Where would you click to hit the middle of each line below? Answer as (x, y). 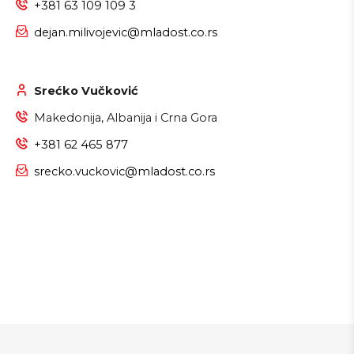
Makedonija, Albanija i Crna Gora (126, 118)
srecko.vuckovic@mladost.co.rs (124, 172)
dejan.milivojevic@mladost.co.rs (126, 33)
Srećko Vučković (86, 91)
